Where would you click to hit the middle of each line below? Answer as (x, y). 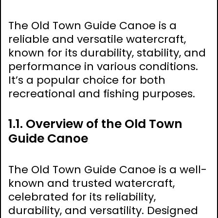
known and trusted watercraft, (91, 183)
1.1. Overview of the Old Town (95, 124)
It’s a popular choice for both (87, 80)
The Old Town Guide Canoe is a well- (108, 170)
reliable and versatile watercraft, (97, 39)
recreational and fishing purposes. (102, 94)
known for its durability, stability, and (107, 53)
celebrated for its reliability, (82, 197)
